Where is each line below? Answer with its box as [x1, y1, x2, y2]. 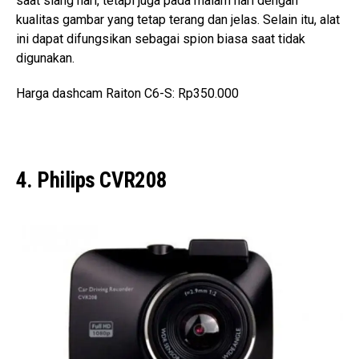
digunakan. [16, 50, 75, 66]
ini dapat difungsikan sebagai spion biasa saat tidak [16, 30, 305, 46]
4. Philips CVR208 [16, 167, 167, 193]
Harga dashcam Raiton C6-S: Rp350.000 [16, 85, 239, 101]
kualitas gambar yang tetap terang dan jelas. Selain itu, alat [16, 11, 340, 27]
